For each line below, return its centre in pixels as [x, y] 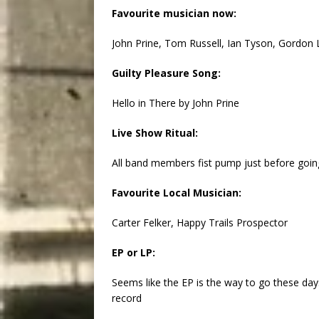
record [127, 298]
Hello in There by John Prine [176, 103]
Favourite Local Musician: [177, 193]
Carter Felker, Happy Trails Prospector [200, 223]
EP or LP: [134, 253]
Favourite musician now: [174, 14]
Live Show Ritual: [155, 133]
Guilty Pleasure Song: [166, 73]
